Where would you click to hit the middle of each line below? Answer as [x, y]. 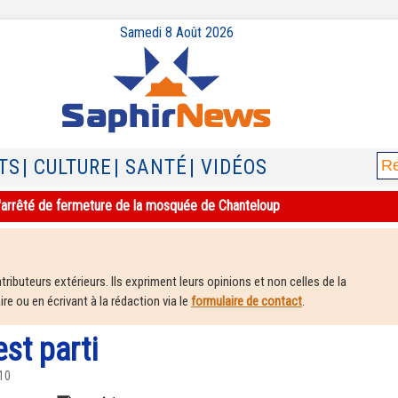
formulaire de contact [247, 301]
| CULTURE [67, 167]
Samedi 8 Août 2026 [177, 32]
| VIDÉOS [228, 167]
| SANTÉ [151, 167]
